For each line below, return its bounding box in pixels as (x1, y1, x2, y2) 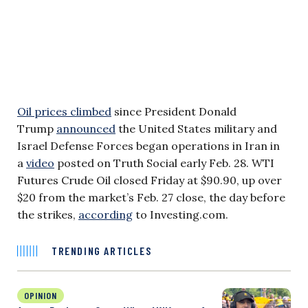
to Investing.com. (133, 207, 228, 221)
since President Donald (111, 104, 236, 118)
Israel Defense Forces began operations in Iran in (17, 138, 280, 153)
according (78, 207, 133, 221)
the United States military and (115, 121, 277, 135)
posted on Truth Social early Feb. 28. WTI (54, 155, 274, 170)
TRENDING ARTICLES (52, 243, 152, 257)
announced (56, 121, 115, 135)
